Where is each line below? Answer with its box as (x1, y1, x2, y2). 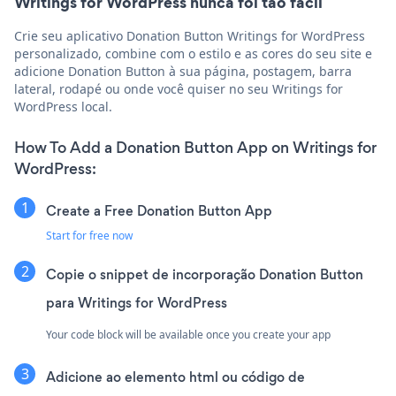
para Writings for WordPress (46, 293, 227, 313)
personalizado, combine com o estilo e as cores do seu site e (14, 45, 372, 63)
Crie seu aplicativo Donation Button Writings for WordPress (14, 27, 365, 45)
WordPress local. (14, 98, 112, 116)
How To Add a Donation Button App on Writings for (14, 137, 377, 159)
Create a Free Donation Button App (46, 202, 272, 221)
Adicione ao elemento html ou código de (46, 368, 305, 387)
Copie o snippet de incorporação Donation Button (46, 265, 363, 285)
